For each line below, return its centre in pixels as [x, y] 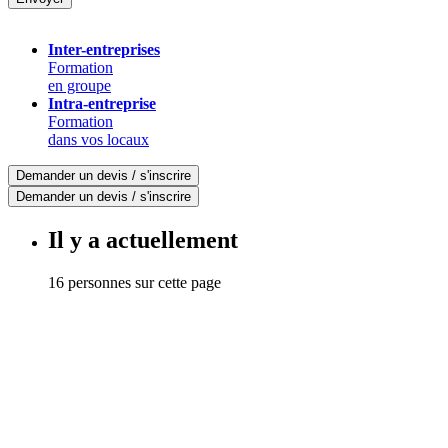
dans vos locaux [98, 139]
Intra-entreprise [102, 103]
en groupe [79, 85]
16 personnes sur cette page [134, 282]
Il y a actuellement [143, 239]
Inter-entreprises [104, 49]
